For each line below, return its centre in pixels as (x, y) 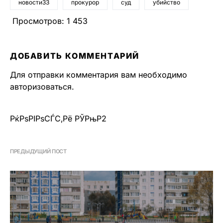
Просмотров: (38, 21)
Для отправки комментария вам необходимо (99, 75)
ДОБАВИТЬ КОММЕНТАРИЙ (75, 56)
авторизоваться (41, 87)
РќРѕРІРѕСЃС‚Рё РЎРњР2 (58, 118)
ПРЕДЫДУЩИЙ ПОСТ (38, 151)
